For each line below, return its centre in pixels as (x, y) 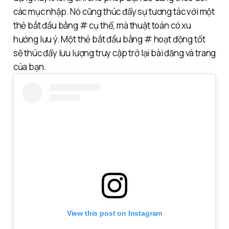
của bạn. (30, 66)
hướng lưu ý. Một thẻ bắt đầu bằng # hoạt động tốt (109, 39)
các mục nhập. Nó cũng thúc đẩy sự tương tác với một (114, 11)
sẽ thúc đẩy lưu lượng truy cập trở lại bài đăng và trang (114, 53)
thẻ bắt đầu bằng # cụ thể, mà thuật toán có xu (102, 25)
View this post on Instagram (114, 213)
